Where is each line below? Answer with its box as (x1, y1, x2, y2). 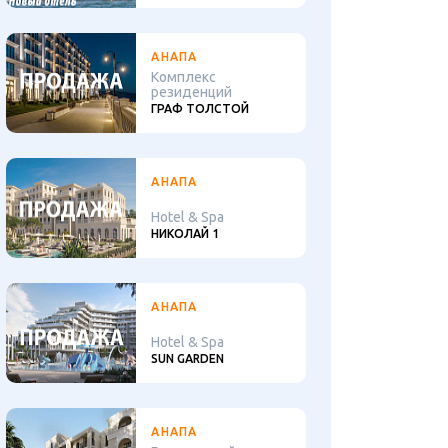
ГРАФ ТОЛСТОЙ (151, 102, 250, 115)
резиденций (151, 84, 233, 100)
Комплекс (151, 69, 217, 85)
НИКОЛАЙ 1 (151, 227, 220, 240)
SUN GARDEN (151, 352, 225, 365)
